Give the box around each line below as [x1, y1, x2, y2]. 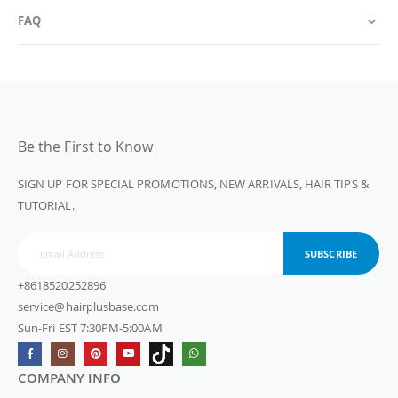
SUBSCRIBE [305, 246, 357, 260]
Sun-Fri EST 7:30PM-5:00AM [18, 320, 163, 337]
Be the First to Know [18, 136, 154, 156]
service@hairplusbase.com [18, 298, 160, 315]
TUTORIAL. [18, 196, 75, 213]
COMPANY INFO [18, 369, 121, 387]
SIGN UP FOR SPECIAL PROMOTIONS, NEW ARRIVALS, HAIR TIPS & [18, 175, 369, 192]
